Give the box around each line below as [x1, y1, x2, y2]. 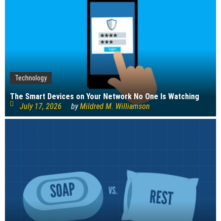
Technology [15, 74, 47, 82]
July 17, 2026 [20, 101, 62, 111]
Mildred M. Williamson [80, 101, 150, 111]
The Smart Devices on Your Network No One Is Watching [10, 91, 199, 101]
